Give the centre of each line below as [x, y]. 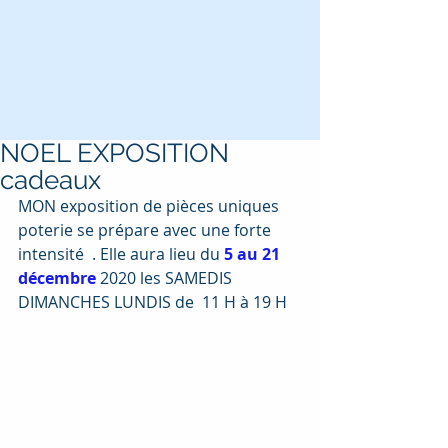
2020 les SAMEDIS [168, 278]
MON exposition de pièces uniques [150, 206]
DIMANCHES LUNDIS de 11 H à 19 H [152, 302]
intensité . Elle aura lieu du [121, 254]
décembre [59, 278]
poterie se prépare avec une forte [146, 230]
